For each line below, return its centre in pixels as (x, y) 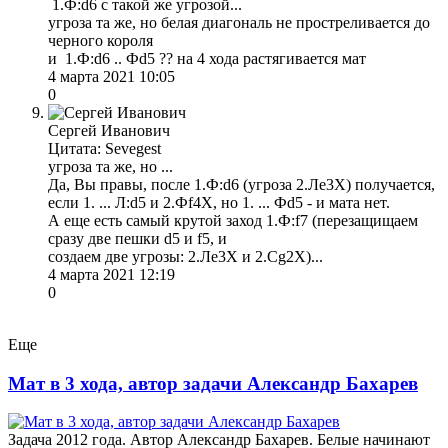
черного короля (100, 40)
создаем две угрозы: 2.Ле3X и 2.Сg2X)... (185, 256)
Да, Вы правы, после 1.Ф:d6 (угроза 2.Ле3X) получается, (241, 184)
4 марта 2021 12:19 (111, 274)
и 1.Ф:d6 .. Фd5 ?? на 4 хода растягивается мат (207, 58)
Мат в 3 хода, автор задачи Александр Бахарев (213, 383)
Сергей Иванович (109, 130)
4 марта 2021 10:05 (111, 76)
